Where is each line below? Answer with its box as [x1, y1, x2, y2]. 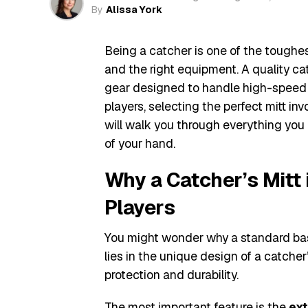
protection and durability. [104, 267, 239, 283]
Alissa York [106, 3, 162, 16]
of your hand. [104, 135, 175, 151]
